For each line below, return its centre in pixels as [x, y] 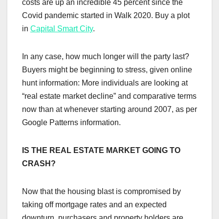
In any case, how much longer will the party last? [106, 57]
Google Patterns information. [71, 123]
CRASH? [39, 164]
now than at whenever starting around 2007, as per [109, 109]
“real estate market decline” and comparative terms [109, 96]
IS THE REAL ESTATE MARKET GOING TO [101, 151]
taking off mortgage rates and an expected [94, 205]
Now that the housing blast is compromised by [101, 192]
